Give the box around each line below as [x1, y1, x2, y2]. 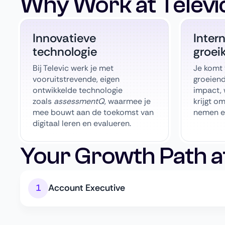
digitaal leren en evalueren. [33, 118, 131, 129]
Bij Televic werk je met [33, 62, 114, 73]
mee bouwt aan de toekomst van [33, 106, 154, 118]
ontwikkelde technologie [33, 84, 123, 95]
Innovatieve [33, 30, 96, 46]
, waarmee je [104, 95, 151, 106]
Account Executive [48, 182, 125, 194]
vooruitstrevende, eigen [33, 73, 120, 84]
